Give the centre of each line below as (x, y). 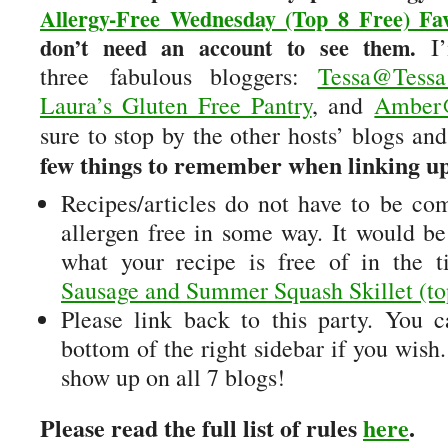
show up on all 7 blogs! (173, 377)
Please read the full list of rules (201, 427)
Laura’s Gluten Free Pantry (176, 105)
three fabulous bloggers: (179, 76)
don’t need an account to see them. (228, 47)
